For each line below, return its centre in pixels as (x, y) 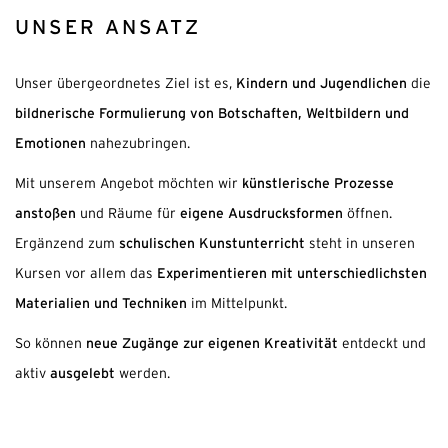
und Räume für (128, 214)
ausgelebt (82, 373)
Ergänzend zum (67, 244)
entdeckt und (382, 344)
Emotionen (50, 143)
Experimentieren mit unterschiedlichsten (292, 273)
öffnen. (367, 214)
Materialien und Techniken (101, 303)
